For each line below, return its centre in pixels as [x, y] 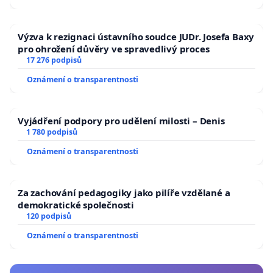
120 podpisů [48, 216]
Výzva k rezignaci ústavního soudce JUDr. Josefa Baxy [136, 37]
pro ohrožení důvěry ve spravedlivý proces [114, 49]
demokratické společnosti [76, 205]
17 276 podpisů [54, 60]
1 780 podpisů [51, 132]
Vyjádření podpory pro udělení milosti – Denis [121, 121]
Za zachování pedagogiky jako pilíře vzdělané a [124, 193]
